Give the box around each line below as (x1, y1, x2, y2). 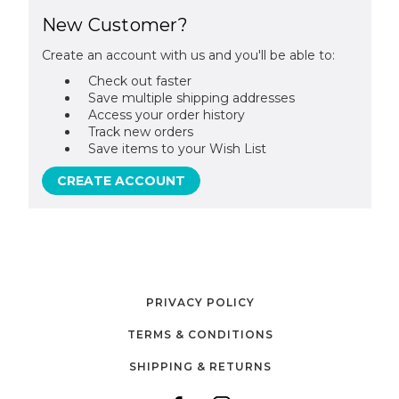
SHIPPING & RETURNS (128, 360, 272, 373)
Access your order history (88, 107, 246, 123)
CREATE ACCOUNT (56, 173, 185, 189)
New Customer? (41, 14, 188, 36)
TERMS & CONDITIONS (126, 328, 273, 341)
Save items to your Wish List (88, 141, 267, 157)
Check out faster (88, 73, 192, 89)
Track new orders (88, 124, 194, 140)
